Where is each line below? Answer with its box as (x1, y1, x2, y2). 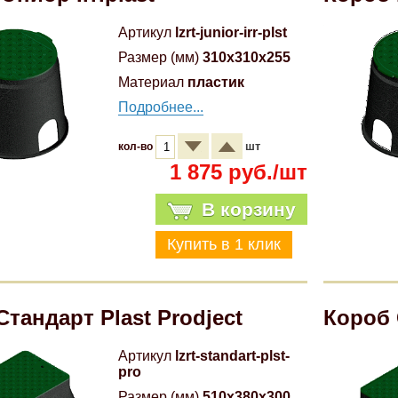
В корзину (201, 199, 296, 219)
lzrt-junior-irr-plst (175, 25, 288, 40)
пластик (187, 75, 245, 90)
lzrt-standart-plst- (175, 348, 291, 363)
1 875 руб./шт (169, 160, 307, 184)
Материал (118, 75, 185, 90)
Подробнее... (118, 99, 204, 115)
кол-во (118, 140, 156, 153)
